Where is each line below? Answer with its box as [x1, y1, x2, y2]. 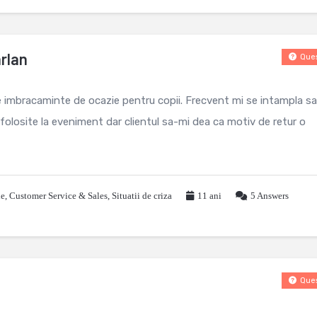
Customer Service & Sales [9, 190, 108, 201]
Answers [255, 190, 289, 201]
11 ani [197, 190, 221, 201]
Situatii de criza [112, 190, 172, 201]
